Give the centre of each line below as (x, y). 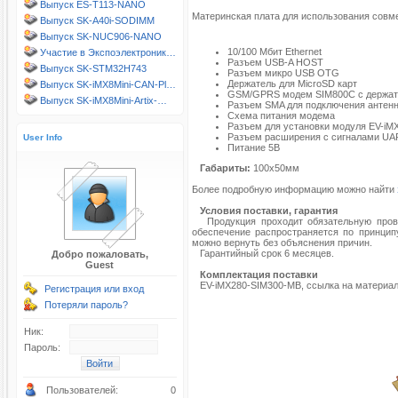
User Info (43, 137)
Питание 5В (254, 147)
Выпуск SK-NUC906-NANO (101, 36)
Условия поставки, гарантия (269, 211)
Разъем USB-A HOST (275, 62)
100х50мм (275, 168)
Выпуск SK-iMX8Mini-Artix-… (103, 100)
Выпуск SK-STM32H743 (93, 68)
